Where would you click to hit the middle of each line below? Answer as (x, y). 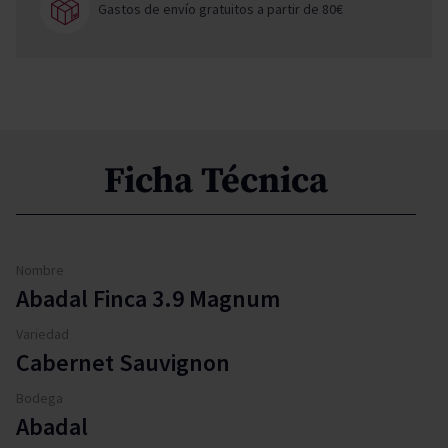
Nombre (40, 269)
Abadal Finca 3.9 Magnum (148, 298)
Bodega (39, 397)
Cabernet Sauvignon (123, 362)
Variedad (42, 333)
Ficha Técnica (216, 181)
